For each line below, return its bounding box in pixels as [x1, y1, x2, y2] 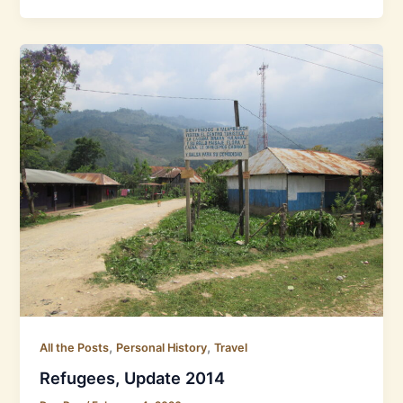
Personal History [116, 340, 208, 354]
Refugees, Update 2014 [40, 368, 226, 389]
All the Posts [40, 340, 110, 354]
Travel [214, 340, 248, 354]
